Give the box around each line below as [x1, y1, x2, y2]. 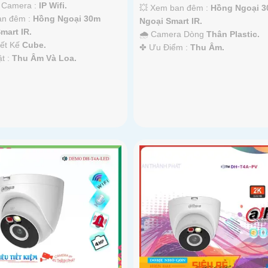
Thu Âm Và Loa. [12, 53, 77, 63]
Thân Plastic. [206, 29, 260, 39]
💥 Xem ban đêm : [139, 2, 211, 13]
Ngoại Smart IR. [139, 16, 202, 26]
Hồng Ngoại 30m [33, 13, 101, 23]
